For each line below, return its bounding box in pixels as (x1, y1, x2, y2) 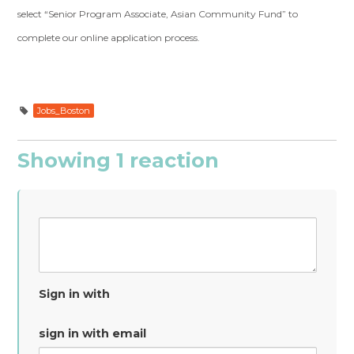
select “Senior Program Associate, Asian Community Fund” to (17, 8, 299, 20)
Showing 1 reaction (17, 148, 220, 172)
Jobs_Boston (37, 105, 91, 116)
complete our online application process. (17, 32, 201, 43)
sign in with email (39, 326, 147, 341)
